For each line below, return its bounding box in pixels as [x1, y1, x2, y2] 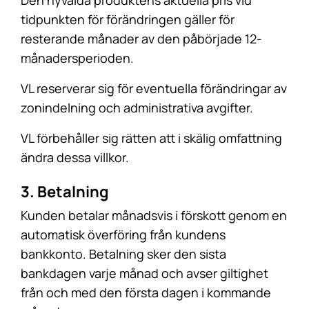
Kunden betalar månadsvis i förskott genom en [21, 207, 287, 223]
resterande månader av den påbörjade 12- [21, 30, 262, 47]
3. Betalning [21, 181, 109, 202]
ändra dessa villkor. [21, 149, 129, 166]
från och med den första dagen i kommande [21, 284, 271, 301]
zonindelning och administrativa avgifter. [21, 99, 253, 116]
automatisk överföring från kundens [21, 226, 226, 243]
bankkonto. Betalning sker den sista [21, 246, 226, 262]
